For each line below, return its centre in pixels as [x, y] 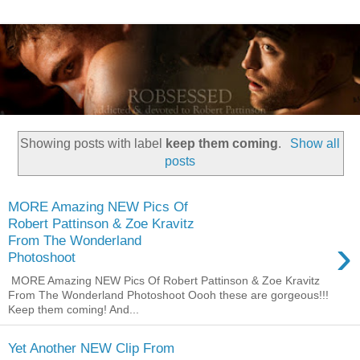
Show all [315, 143]
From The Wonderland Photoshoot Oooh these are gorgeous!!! [168, 295]
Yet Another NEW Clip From [91, 348]
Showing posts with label [93, 143]
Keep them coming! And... [74, 309]
